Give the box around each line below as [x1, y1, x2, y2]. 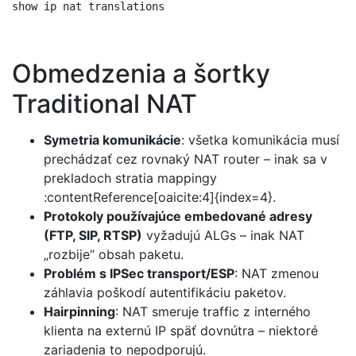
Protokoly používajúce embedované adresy [44, 208, 312, 225]
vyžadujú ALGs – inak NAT [142, 227, 304, 244]
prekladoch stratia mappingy [44, 170, 217, 187]
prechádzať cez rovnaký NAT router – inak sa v [44, 151, 327, 168]
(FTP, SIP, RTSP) [44, 227, 142, 244]
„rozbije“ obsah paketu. [44, 246, 184, 263]
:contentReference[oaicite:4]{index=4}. [44, 189, 276, 206]
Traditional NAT [12, 87, 197, 119]
